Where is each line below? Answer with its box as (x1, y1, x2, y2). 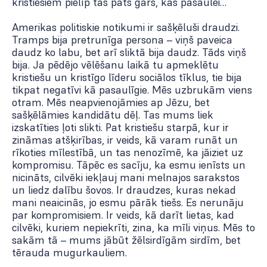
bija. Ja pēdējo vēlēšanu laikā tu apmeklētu (12, 58, 219, 72)
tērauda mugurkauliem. (12, 246, 127, 260)
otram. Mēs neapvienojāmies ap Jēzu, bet (12, 95, 210, 110)
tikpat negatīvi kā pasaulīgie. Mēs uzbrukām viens (12, 83, 252, 97)
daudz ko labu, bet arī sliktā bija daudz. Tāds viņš (12, 45, 246, 60)
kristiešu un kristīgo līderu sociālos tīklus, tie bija (12, 70, 242, 85)
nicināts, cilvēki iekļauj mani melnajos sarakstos (12, 170, 240, 185)
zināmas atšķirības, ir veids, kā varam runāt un (12, 133, 238, 147)
